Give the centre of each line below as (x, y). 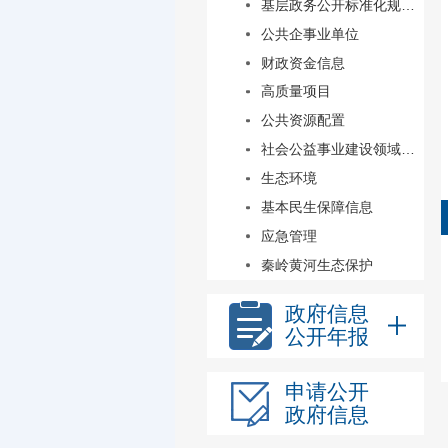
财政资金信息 (302, 62)
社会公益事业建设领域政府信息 (407, 149)
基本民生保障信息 (316, 207)
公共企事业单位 (309, 33)
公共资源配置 (302, 120)
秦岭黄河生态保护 (316, 264)
